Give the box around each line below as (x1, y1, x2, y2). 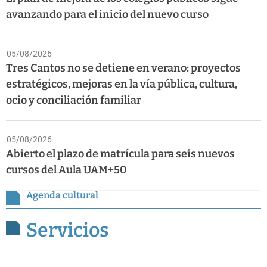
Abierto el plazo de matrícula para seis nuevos (6, 147, 235, 160)
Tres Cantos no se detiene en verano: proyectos (6, 61, 241, 74)
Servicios (26, 219, 108, 242)
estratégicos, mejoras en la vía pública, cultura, (6, 77, 237, 91)
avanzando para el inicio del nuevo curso (6, 7, 209, 21)
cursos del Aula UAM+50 (6, 163, 126, 176)
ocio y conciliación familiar (6, 93, 141, 107)
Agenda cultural (26, 189, 98, 201)
